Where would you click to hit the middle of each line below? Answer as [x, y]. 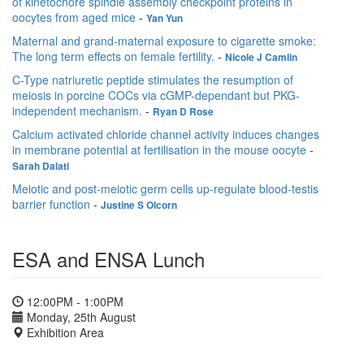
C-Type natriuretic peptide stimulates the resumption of [153, 79]
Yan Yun [165, 18]
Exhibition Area [64, 332]
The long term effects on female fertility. [113, 56]
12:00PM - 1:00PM [74, 301]
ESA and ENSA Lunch [108, 258]
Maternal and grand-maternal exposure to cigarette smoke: [164, 40]
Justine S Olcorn [139, 205]
